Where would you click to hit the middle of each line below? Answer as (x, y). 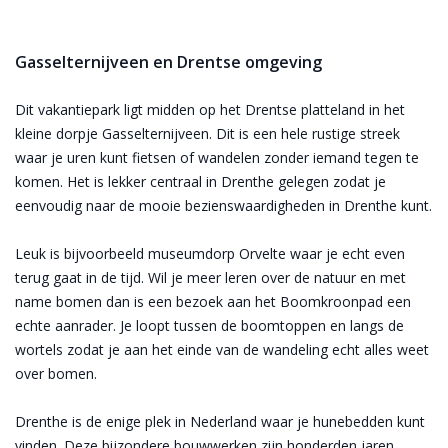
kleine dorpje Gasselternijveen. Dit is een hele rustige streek (207, 133)
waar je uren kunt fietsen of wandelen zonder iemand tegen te (217, 157)
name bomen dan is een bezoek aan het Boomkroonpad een (213, 301)
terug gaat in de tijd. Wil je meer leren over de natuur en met (210, 277)
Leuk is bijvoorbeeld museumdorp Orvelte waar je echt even (210, 253)
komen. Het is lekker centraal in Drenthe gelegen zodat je (200, 181)
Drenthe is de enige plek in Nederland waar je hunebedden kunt (220, 421)
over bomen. (58, 373)
